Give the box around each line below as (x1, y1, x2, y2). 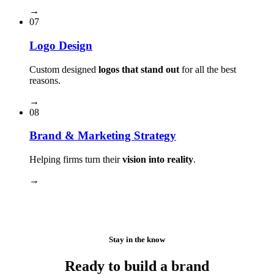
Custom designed (29, 64, 98, 75)
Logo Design (29, 39, 92, 52)
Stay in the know (109, 235, 165, 245)
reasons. (29, 75, 61, 86)
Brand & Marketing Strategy (29, 129, 176, 143)
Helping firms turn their (29, 154, 122, 165)
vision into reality (122, 154, 193, 165)
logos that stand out (98, 64, 179, 75)
